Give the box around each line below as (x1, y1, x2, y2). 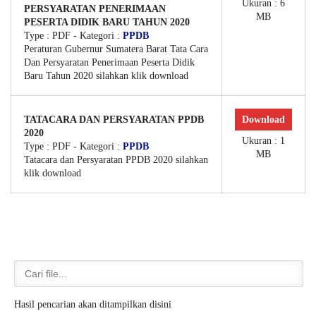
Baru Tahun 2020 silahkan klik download (24, 71, 188, 81)
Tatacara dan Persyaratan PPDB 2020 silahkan (24, 154, 208, 165)
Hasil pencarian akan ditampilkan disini (14, 299, 171, 310)
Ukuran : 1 (242, 135, 285, 146)
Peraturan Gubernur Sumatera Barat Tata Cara (24, 44, 208, 54)
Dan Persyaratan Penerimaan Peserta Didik (24, 57, 195, 68)
